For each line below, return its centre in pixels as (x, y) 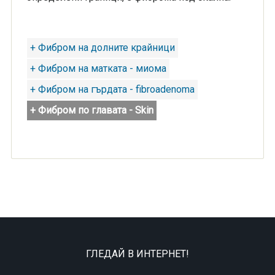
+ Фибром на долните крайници (102, 48)
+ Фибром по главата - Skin (91, 110)
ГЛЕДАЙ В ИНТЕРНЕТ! (137, 254)
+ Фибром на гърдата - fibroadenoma (112, 89)
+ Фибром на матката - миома (98, 68)
